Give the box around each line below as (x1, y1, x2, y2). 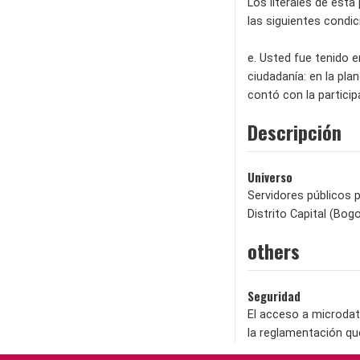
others (247, 235, 300, 265)
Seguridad (247, 287, 301, 305)
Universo (247, 168, 292, 186)
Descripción (247, 117, 342, 146)
